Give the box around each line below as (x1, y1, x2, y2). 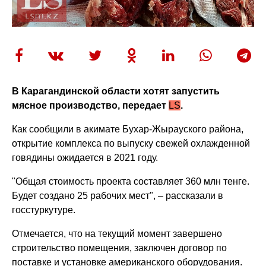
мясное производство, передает (12, 100, 169, 110)
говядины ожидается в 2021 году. (12, 152, 159, 163)
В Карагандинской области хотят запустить (12, 85, 220, 96)
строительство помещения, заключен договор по (12, 242, 227, 253)
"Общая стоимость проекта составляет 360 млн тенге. (12, 176, 250, 186)
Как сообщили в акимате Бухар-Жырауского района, (12, 123, 244, 134)
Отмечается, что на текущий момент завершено (12, 228, 223, 239)
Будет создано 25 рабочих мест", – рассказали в (12, 190, 224, 201)
